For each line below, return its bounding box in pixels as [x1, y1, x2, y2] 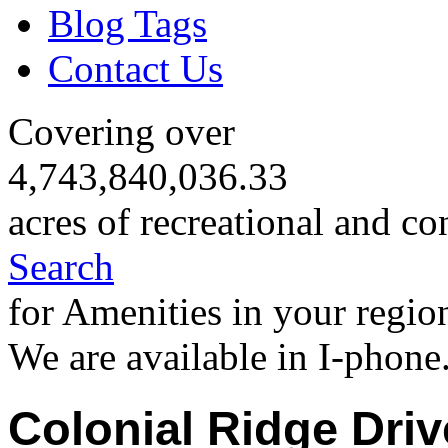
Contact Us [48, 46, 223, 90]
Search [8, 245, 114, 289]
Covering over [8, 110, 235, 154]
